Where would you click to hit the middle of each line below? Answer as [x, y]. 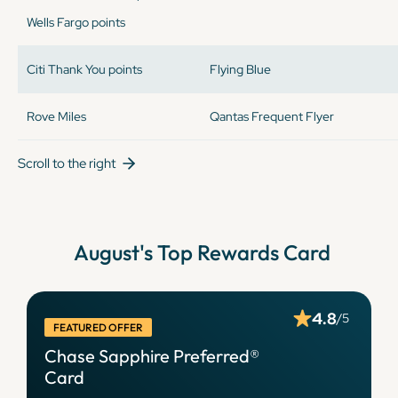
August [106, 252]
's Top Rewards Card [235, 252]
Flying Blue [240, 69]
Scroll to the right [67, 163]
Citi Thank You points [84, 69]
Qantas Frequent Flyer [271, 116]
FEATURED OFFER [98, 327]
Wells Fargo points [76, 22]
